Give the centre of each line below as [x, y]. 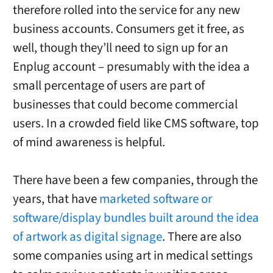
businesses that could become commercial [125, 104]
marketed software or [155, 199]
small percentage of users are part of [108, 85]
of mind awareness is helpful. [89, 142]
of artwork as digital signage [87, 236]
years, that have [56, 199]
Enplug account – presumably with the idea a [131, 66]
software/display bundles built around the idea [136, 218]
